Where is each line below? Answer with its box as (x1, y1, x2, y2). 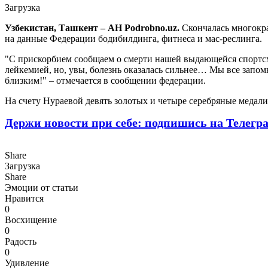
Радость (5, 236, 36, 246)
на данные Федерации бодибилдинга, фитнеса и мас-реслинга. (5, 33, 262, 44)
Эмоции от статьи (5, 182, 78, 193)
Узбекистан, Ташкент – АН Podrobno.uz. (5, 22, 182, 33)
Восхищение (5, 214, 57, 225)
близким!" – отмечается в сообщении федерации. (5, 75, 206, 86)
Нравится (5, 193, 44, 203)
